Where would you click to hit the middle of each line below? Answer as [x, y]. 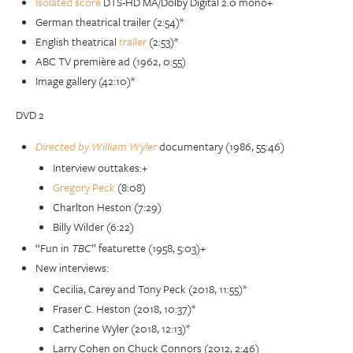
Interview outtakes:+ [100, 167]
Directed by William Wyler [96, 146]
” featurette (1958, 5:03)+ [149, 247]
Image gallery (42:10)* [85, 80]
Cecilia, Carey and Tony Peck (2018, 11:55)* [150, 288]
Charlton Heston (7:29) [107, 206]
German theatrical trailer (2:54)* [110, 21]
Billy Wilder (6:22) [93, 226]
